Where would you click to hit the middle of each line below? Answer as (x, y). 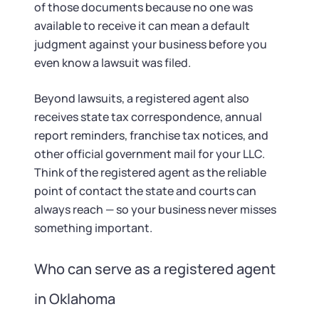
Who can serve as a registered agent (155, 269)
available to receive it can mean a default (142, 26)
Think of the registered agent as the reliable (150, 172)
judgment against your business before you (151, 44)
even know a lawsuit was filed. (113, 63)
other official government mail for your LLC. (150, 154)
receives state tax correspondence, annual (148, 117)
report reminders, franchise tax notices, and (151, 135)
